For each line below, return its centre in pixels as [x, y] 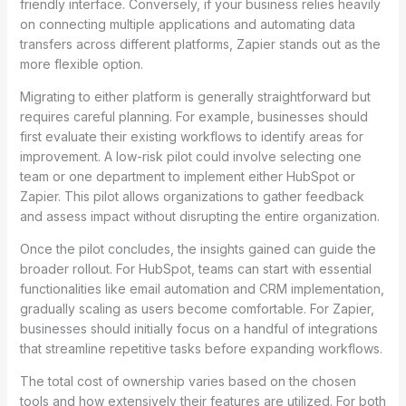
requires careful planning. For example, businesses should [193, 116]
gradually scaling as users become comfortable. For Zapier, [197, 308]
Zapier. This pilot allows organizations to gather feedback [192, 196]
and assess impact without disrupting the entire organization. [199, 216]
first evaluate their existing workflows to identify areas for [191, 136]
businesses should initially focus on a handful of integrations [198, 328]
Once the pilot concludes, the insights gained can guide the [198, 248]
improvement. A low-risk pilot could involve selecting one [190, 156]
